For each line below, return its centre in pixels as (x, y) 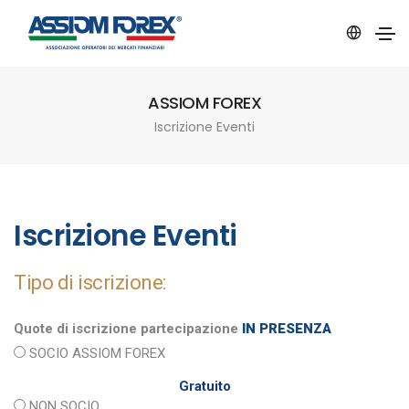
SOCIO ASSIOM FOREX (95, 353)
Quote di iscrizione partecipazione (128, 328)
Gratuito (204, 386)
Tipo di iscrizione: (90, 282)
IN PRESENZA (287, 328)
